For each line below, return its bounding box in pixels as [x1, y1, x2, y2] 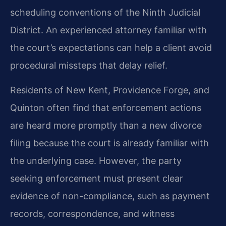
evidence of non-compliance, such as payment [10, 191, 210, 202]
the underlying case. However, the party [10, 155, 182, 166]
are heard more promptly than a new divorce [10, 120, 202, 131]
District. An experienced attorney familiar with [10, 25, 207, 36]
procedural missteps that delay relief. [10, 60, 167, 71]
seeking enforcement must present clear [10, 173, 183, 184]
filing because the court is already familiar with [10, 138, 209, 149]
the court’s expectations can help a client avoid [10, 42, 212, 53]
